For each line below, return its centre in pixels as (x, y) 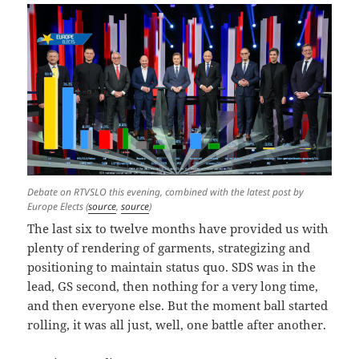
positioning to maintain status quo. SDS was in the (172, 267)
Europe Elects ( (58, 207)
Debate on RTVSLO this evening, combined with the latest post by (166, 192)
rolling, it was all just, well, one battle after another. (177, 325)
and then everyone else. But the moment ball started (178, 306)
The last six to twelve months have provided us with (178, 229)
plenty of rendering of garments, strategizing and (169, 248)
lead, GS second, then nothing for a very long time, (173, 286)
